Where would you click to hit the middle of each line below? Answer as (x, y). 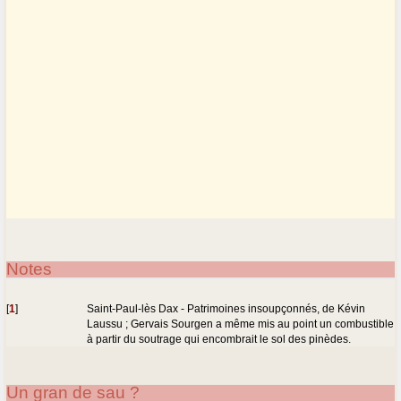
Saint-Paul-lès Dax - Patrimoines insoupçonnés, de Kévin (226, 308)
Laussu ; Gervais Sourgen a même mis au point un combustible (241, 323)
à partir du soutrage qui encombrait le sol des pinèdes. (219, 338)
